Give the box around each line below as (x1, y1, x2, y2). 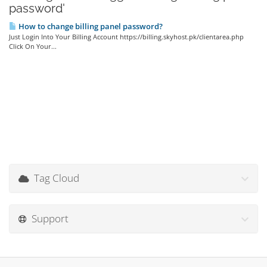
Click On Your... (9, 42, 57, 51)
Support (27, 212, 69, 225)
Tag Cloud (29, 171, 79, 185)
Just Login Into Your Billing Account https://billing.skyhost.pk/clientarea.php (9, 32, 244, 41)
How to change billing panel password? (17, 21, 163, 32)
